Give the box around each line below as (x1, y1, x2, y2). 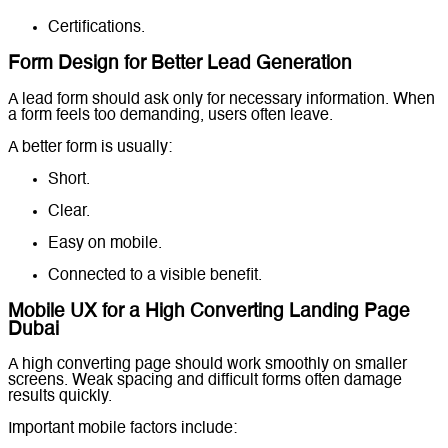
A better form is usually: (8, 139, 172, 156)
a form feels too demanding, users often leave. (8, 107, 333, 124)
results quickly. (8, 389, 112, 406)
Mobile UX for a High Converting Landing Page (8, 302, 410, 321)
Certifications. (48, 20, 145, 37)
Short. (48, 171, 90, 188)
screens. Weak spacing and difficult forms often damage (8, 373, 402, 390)
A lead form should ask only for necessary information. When (8, 91, 435, 108)
